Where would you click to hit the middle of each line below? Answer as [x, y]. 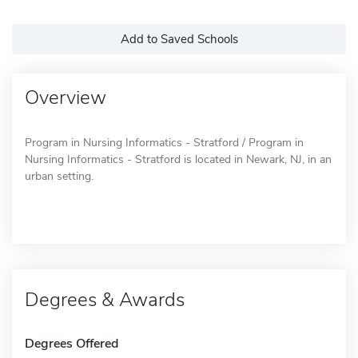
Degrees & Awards [105, 299]
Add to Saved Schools [179, 39]
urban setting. [59, 176]
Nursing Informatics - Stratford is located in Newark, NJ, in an [178, 159]
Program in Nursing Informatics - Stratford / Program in [164, 142]
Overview [66, 97]
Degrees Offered [72, 343]
